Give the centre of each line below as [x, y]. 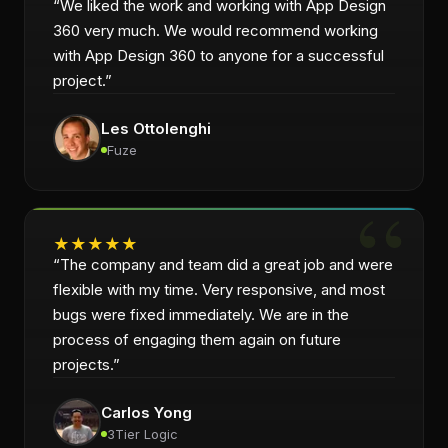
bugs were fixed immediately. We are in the [201, 314]
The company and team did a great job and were [226, 264]
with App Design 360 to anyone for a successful [218, 55]
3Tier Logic [142, 433]
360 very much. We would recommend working [215, 30]
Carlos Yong [146, 412]
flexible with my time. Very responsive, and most [219, 289]
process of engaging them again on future [197, 339]
